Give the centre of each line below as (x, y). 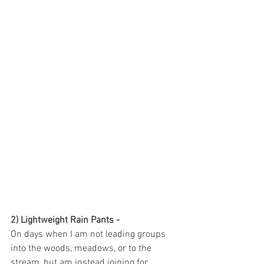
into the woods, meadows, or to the (82, 249)
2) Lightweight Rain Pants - (66, 221)
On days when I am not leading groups (89, 235)
